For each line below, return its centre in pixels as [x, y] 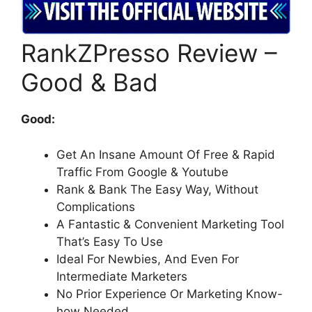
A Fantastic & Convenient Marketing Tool [170, 224]
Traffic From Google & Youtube [142, 172]
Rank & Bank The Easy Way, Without [157, 189]
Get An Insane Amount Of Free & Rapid [166, 154]
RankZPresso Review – [149, 53]
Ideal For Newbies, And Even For [148, 259]
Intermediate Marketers [122, 276]
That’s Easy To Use [110, 241]
